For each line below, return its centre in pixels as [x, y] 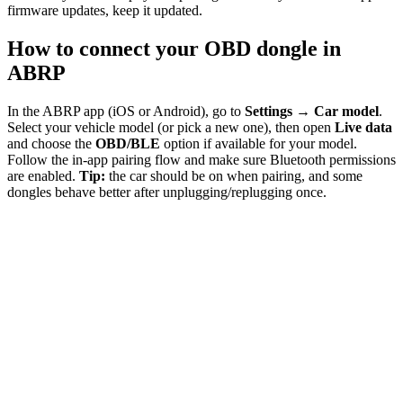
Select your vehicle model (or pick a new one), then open [171, 128]
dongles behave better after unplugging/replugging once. [167, 193]
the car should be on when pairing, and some [234, 176]
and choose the [51, 144]
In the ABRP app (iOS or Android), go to [126, 112]
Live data [363, 128]
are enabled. [43, 176]
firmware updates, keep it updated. [105, 11]
